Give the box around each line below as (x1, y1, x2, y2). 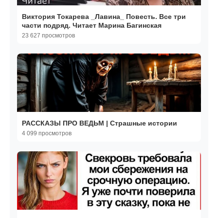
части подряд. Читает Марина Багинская (22, 21, 162, 30)
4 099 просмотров (22, 130, 72, 137)
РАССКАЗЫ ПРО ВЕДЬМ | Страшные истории (22, 119, 177, 127)
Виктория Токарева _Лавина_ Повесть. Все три (22, 13, 186, 21)
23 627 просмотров (22, 32, 75, 39)
